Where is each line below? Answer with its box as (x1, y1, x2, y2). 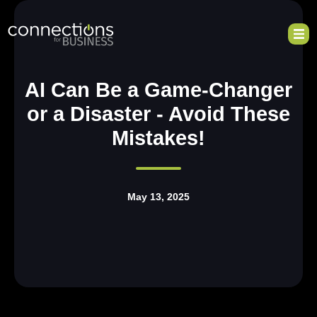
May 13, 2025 (127, 191, 190, 202)
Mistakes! (112, 127, 205, 149)
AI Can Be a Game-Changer (25, 79, 292, 101)
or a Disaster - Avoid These (27, 103, 290, 125)
